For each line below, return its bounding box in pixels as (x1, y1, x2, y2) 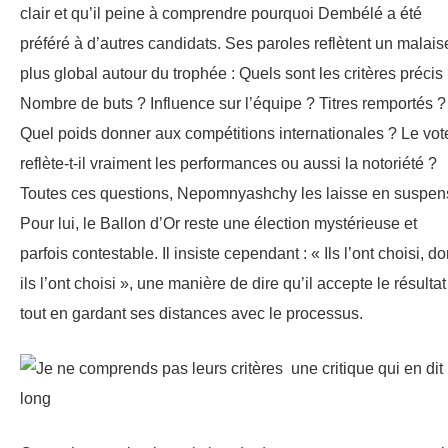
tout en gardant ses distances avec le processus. (20, 305, 363, 323)
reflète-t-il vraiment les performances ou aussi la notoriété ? (20, 155, 437, 173)
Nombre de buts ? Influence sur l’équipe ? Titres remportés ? (20, 95, 446, 113)
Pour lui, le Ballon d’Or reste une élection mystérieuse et (20, 215, 417, 233)
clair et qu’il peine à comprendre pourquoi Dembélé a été (20, 5, 422, 23)
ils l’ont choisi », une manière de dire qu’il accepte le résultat (20, 275, 446, 293)
